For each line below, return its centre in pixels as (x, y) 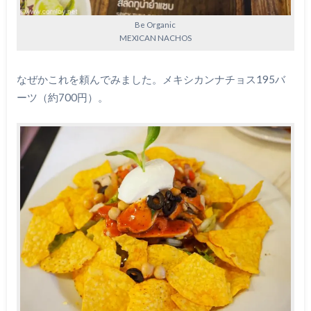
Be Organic (155, 25)
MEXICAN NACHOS (155, 38)
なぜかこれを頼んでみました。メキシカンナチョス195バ (151, 79)
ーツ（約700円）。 (62, 97)
